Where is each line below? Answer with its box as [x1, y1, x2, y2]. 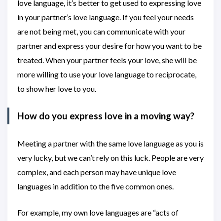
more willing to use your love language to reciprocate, [17, 70, 196, 79]
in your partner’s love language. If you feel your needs [17, 12, 194, 22]
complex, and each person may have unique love [17, 167, 176, 177]
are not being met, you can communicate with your [17, 27, 185, 36]
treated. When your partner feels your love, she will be [17, 55, 197, 65]
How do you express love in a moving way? [17, 110, 194, 121]
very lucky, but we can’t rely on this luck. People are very [17, 153, 204, 162]
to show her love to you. [17, 84, 96, 93]
